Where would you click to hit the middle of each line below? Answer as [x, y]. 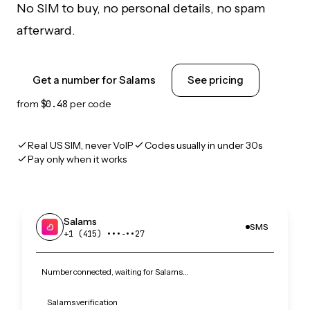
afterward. [46, 30]
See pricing [216, 80]
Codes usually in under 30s [204, 145]
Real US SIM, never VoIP [81, 145]
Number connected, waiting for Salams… [116, 272]
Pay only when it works [77, 159]
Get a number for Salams [94, 80]
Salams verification [82, 302]
